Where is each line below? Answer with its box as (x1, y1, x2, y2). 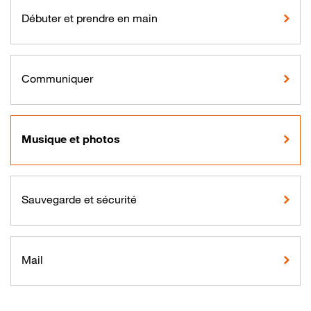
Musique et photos (22, 132, 120, 146)
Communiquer (22, 72, 93, 85)
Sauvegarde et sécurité (22, 192, 137, 206)
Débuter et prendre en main (22, 11, 158, 25)
